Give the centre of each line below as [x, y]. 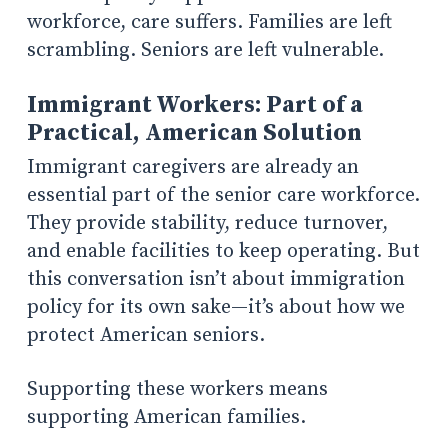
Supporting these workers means [177, 389]
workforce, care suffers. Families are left [209, 22]
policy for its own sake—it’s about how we [215, 307]
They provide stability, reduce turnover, [207, 223]
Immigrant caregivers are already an [192, 167]
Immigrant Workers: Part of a [194, 104]
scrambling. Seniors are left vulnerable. [205, 50]
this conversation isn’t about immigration [215, 279]
